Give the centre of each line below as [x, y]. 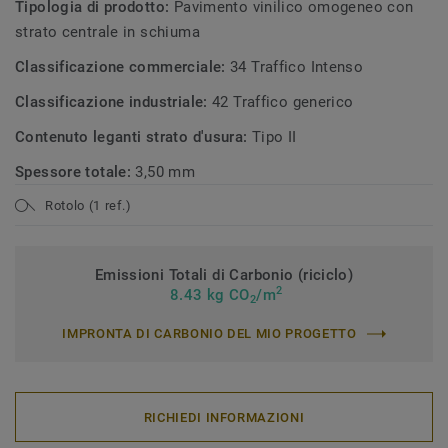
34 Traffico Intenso [297, 67]
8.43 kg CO [207, 295]
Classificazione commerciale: [123, 67]
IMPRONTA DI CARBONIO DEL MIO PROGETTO [209, 333]
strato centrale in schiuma [107, 32]
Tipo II [274, 137]
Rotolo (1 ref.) [88, 205]
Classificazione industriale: [114, 102]
